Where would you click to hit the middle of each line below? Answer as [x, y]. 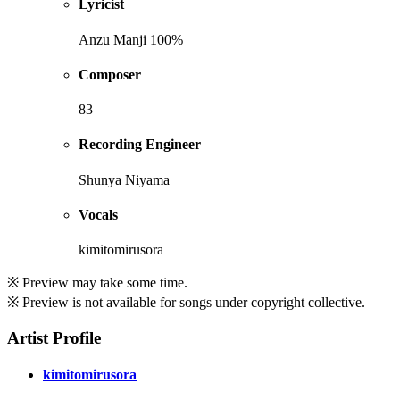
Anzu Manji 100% [131, 39]
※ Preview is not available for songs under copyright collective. [186, 303]
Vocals [98, 215]
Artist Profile [54, 338]
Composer [110, 74]
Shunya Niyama [124, 179]
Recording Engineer [140, 145]
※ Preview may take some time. [97, 283]
